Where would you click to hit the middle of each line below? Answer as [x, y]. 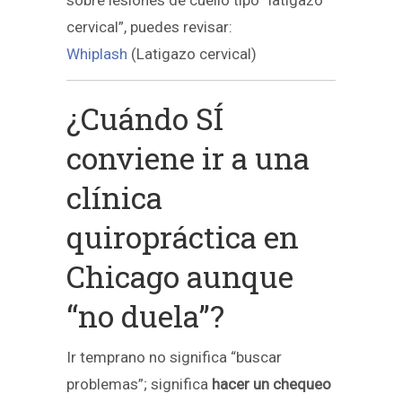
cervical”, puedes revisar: [149, 27]
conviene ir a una [188, 157]
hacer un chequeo [271, 384]
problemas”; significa [139, 384]
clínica [114, 197]
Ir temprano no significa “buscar [174, 357]
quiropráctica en [183, 236]
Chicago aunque [180, 275]
